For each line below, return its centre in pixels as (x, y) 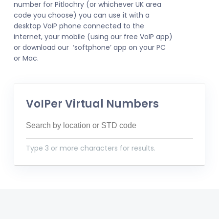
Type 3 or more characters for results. (91, 148)
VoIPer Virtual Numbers (92, 104)
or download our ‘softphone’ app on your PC (90, 47)
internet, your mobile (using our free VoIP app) (93, 37)
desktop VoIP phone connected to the (79, 26)
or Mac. (26, 58)
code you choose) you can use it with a (82, 15)
